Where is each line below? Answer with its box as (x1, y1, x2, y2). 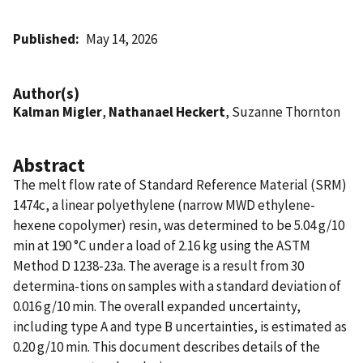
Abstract (13, 152, 85, 177)
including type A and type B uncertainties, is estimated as (13, 317, 347, 335)
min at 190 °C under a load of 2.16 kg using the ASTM (13, 236, 310, 254)
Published (13, 29, 75, 48)
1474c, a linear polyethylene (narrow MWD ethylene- (13, 195, 315, 214)
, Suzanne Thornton (225, 102, 340, 121)
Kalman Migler (13, 102, 102, 121)
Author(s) (13, 83, 79, 103)
